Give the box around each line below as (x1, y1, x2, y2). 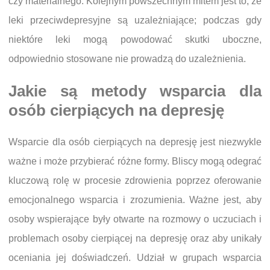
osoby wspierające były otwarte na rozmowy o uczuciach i (8, 214, 262, 225)
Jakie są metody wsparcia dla (8, 83, 262, 100)
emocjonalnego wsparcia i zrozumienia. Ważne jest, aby (8, 195, 262, 206)
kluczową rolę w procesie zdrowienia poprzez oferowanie (8, 175, 262, 186)
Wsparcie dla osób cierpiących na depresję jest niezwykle (8, 137, 262, 148)
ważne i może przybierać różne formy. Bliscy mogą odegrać (8, 156, 262, 167)
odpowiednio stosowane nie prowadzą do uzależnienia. (8, 54, 246, 64)
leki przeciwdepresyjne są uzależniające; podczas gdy (8, 15, 262, 25)
